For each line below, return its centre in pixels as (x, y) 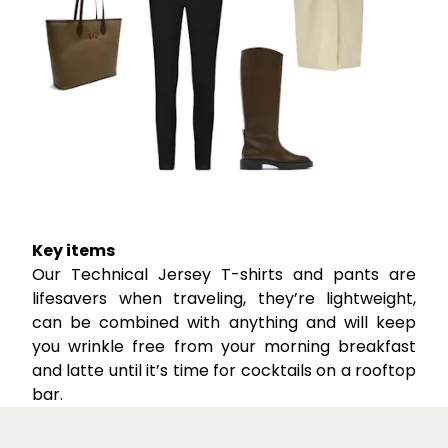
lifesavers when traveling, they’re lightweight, (224, 298)
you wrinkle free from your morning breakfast (224, 346)
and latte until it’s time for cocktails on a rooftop (224, 370)
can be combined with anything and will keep (224, 322)
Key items (73, 250)
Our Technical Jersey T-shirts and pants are (224, 274)
